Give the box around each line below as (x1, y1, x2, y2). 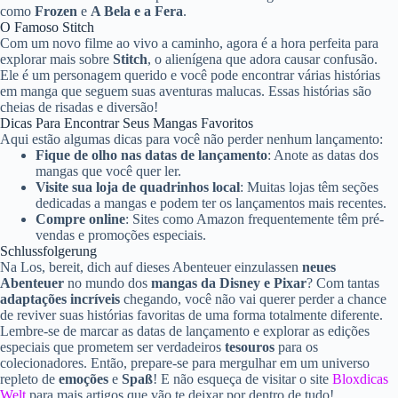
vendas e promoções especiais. (36, 227, 206, 243)
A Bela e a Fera (91, 4, 183, 20)
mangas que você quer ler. (36, 163, 181, 179)
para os (275, 339, 318, 355)
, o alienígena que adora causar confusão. (147, 52, 378, 68)
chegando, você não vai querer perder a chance (120, 291, 386, 307)
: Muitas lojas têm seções (240, 179, 378, 195)
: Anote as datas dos (267, 147, 378, 163)
